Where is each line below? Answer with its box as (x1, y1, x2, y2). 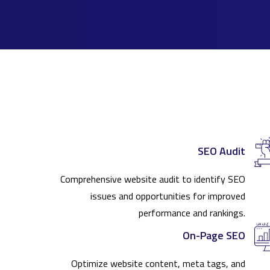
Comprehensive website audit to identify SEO (60, 172, 245, 187)
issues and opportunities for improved (90, 189, 245, 204)
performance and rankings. (139, 206, 245, 221)
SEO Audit (198, 143, 245, 160)
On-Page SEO (183, 227, 245, 244)
